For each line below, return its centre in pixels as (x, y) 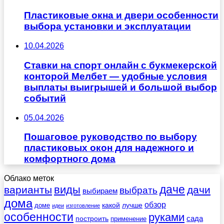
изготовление (83, 205)
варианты (28, 190)
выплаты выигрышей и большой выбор (120, 87)
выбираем (100, 191)
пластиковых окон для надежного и (109, 148)
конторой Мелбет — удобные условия (115, 76)
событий (45, 98)
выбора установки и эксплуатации (107, 26)
